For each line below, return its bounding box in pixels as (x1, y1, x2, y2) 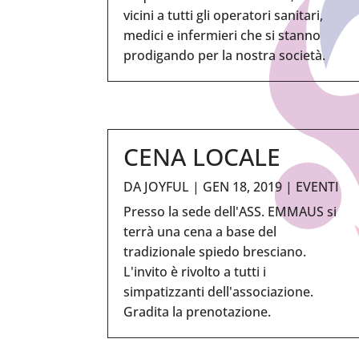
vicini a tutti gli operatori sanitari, (123, 6, 324, 24)
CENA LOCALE (123, 139, 281, 173)
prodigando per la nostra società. (123, 46, 326, 64)
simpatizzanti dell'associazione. (123, 282, 314, 301)
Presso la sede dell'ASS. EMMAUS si (123, 202, 337, 220)
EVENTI (296, 177, 340, 196)
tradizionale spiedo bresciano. (123, 242, 313, 260)
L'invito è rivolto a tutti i (123, 262, 267, 280)
